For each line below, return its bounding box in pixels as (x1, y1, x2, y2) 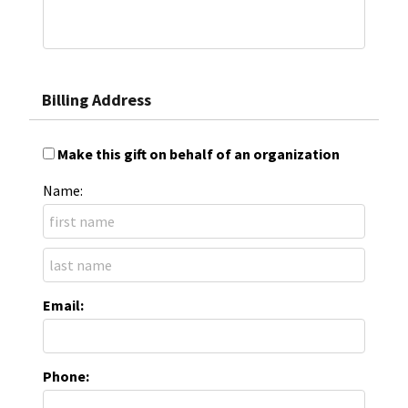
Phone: (43, 366, 89, 385)
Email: (43, 295, 84, 314)
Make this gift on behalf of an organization (57, 144, 340, 163)
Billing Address (42, 88, 151, 110)
